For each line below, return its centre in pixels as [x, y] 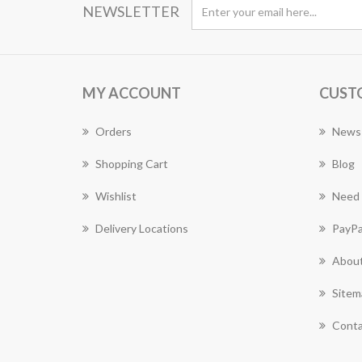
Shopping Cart [132, 164]
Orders [114, 131]
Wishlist [116, 196]
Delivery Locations [142, 228]
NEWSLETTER [131, 11]
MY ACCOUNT [132, 93]
